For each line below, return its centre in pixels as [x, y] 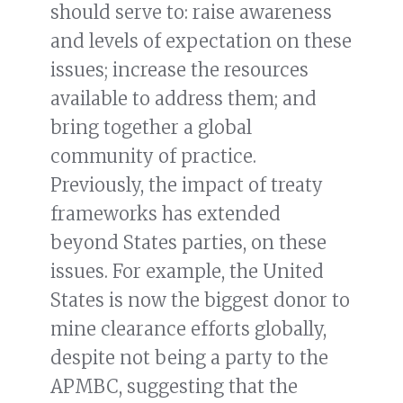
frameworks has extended [166, 214]
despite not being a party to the [189, 358]
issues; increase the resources [179, 70]
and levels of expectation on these [201, 41]
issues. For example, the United [187, 272]
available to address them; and [184, 99]
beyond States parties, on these [188, 243]
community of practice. [153, 157]
